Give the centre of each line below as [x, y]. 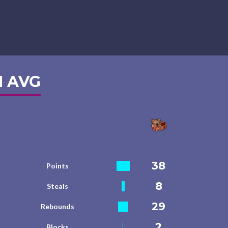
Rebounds [57, 206]
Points [57, 166]
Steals [57, 186]
